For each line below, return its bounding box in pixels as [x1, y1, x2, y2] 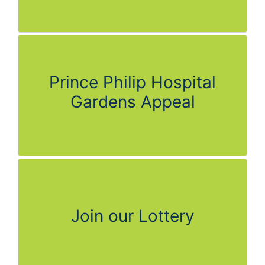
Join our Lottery [70, 205, 195, 226]
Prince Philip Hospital [49, 72, 216, 92]
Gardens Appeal [70, 91, 195, 112]
